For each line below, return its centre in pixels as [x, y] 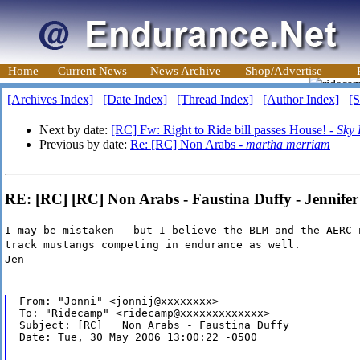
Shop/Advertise [284, 71]
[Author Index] [301, 99]
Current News [92, 71]
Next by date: [75, 130]
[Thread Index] [215, 99]
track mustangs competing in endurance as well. [153, 245]
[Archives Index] [50, 99]
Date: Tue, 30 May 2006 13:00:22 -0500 [138, 337]
